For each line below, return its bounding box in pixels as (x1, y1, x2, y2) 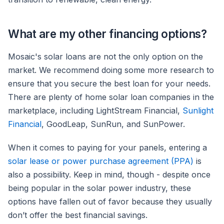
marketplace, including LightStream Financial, (8, 105, 182, 116)
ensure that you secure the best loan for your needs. (8, 78, 210, 89)
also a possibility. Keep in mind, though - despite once (8, 169, 210, 180)
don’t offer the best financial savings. (8, 210, 150, 220)
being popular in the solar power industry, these (8, 183, 191, 193)
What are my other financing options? (8, 27, 206, 41)
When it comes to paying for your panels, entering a (8, 142, 207, 153)
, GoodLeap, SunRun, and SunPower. (41, 119, 185, 129)
